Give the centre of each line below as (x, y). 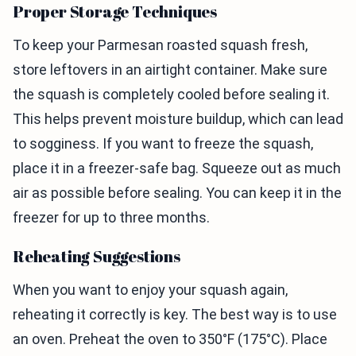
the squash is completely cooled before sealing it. (171, 95)
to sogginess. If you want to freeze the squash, (163, 144)
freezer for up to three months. (111, 218)
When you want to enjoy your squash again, (150, 290)
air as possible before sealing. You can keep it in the (177, 193)
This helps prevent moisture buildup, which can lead (178, 119)
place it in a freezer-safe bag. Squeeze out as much (177, 168)
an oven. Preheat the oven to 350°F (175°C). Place (170, 339)
